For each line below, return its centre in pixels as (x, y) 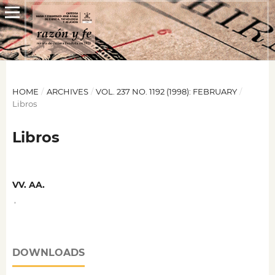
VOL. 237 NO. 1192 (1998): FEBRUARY (167, 91)
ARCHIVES (67, 91)
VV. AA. (28, 185)
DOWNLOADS (48, 253)
